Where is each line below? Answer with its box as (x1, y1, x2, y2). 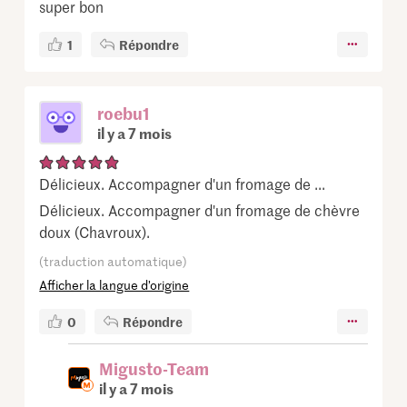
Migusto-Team (99, 356, 210, 380)
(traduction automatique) (39, 252, 188, 270)
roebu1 (97, 101, 151, 124)
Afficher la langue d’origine (39, 275, 190, 293)
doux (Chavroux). (39, 221, 151, 242)
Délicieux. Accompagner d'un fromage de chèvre (39, 199, 361, 220)
